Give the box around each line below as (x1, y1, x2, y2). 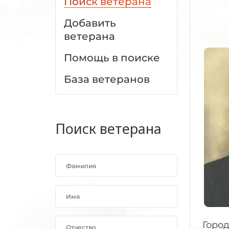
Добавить (64, 17, 116, 29)
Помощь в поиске (64, 52, 160, 64)
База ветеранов (64, 73, 150, 85)
